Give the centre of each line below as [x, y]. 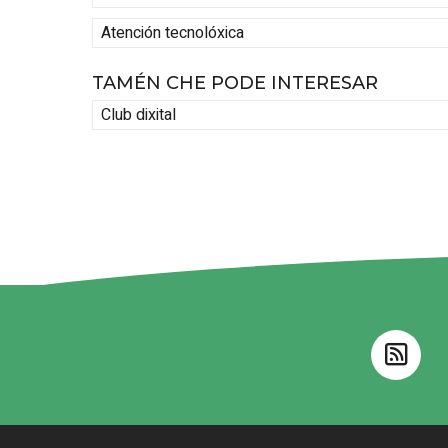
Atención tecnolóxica [172, 32]
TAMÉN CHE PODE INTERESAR [235, 83]
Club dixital [138, 114]
